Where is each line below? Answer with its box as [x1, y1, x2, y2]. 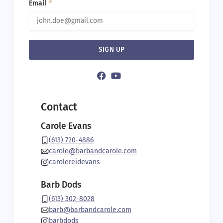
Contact [40, 100, 77, 113]
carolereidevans [48, 158, 100, 166]
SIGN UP [98, 45, 125, 54]
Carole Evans [40, 121, 92, 132]
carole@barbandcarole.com [48, 147, 137, 155]
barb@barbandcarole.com [48, 205, 131, 214]
